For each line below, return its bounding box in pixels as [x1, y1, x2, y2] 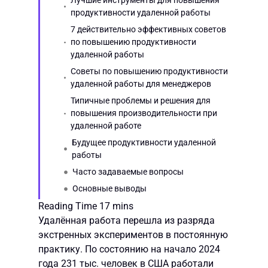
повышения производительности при [70, 108, 217, 118]
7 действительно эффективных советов [70, 25, 226, 34]
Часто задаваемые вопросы [72, 167, 184, 176]
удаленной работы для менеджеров [71, 79, 212, 89]
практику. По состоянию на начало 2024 [38, 243, 220, 255]
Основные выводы [72, 184, 147, 193]
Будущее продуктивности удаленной [72, 138, 217, 147]
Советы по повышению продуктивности [71, 66, 229, 76]
